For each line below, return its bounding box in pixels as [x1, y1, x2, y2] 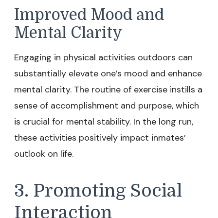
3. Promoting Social [14, 181, 182, 201]
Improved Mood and [14, 6, 164, 24]
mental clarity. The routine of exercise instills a [14, 84, 202, 95]
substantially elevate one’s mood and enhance [14, 68, 202, 79]
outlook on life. [14, 148, 73, 160]
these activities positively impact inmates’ [14, 132, 186, 144]
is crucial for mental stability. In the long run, [14, 116, 193, 127]
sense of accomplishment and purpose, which [14, 100, 199, 111]
